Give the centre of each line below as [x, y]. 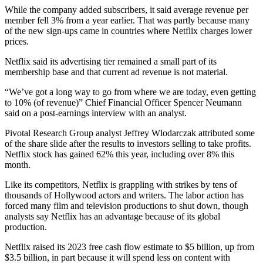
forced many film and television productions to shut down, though [127, 206]
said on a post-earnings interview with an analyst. [96, 113]
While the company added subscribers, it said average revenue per [127, 10]
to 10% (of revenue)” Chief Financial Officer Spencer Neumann [123, 103]
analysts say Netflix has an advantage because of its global [112, 217]
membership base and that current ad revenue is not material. [116, 72]
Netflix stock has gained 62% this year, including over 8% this [119, 154]
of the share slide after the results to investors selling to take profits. [128, 144]
